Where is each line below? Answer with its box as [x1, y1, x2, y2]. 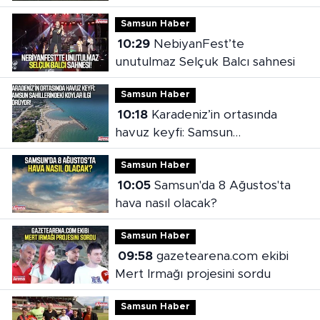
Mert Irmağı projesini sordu [114, 268, 271, 281]
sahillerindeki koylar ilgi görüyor [114, 144, 297, 157]
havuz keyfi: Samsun [114, 126, 233, 139]
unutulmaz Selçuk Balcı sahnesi [114, 56, 295, 69]
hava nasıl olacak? [114, 197, 217, 210]
